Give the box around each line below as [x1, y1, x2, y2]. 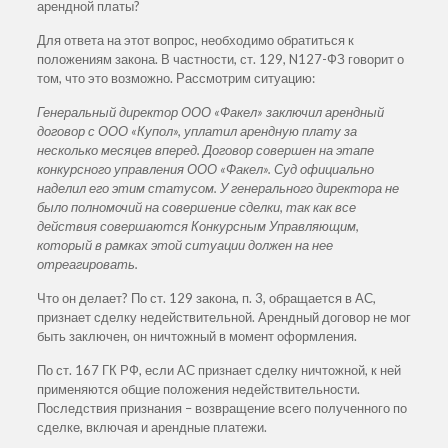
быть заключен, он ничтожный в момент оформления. [36, 327, 357, 344]
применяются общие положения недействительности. [36, 380, 360, 397]
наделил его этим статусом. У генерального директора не [36, 179, 399, 196]
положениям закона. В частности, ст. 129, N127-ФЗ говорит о [36, 50, 404, 67]
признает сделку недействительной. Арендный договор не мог [36, 308, 411, 325]
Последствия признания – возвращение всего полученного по [36, 399, 407, 416]
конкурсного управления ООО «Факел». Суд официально [36, 160, 374, 177]
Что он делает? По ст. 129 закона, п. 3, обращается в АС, [36, 289, 376, 306]
